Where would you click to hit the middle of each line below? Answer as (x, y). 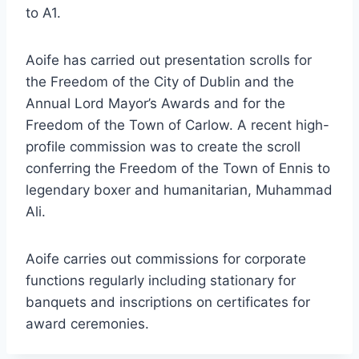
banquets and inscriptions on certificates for (168, 303)
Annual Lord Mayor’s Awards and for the (155, 104)
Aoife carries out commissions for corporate (166, 259)
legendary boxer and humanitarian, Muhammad (179, 190)
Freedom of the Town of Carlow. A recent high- (177, 125)
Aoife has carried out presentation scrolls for (169, 61)
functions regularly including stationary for (161, 281)
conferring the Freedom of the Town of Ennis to (178, 169)
